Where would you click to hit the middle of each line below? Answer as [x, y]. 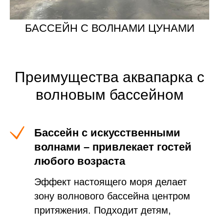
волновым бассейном [109, 94]
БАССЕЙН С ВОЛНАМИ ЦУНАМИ [109, 28]
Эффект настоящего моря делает [110, 182]
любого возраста [80, 161]
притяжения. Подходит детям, [103, 210]
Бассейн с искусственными [107, 132]
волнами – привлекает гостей [113, 147]
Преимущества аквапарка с [109, 77]
